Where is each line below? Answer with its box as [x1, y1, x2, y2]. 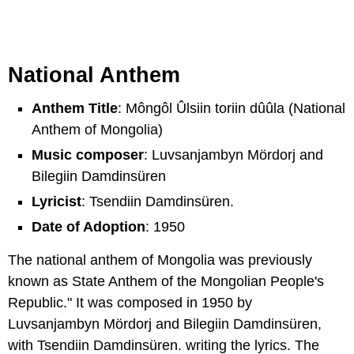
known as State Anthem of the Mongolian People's [8, 273, 324, 290]
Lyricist [32, 194, 81, 210]
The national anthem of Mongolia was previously [8, 252, 312, 269]
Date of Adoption [32, 219, 145, 235]
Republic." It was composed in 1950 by [8, 295, 252, 311]
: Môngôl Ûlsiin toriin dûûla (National [118, 100, 345, 117]
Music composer [32, 147, 144, 164]
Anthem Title [32, 100, 118, 117]
